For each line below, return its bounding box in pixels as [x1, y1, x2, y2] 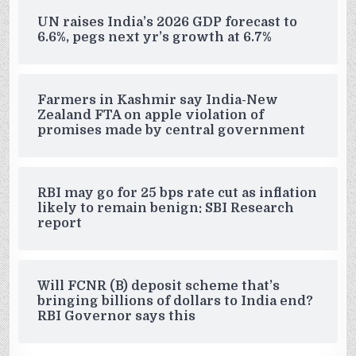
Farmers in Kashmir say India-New [37, 93, 279, 108]
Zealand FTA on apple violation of [37, 108, 265, 123]
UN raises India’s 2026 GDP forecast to [37, 15, 298, 30]
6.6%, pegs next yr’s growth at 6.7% [37, 30, 273, 45]
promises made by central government [37, 123, 306, 138]
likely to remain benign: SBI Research [37, 201, 295, 216]
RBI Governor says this [37, 309, 196, 324]
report [37, 216, 83, 231]
